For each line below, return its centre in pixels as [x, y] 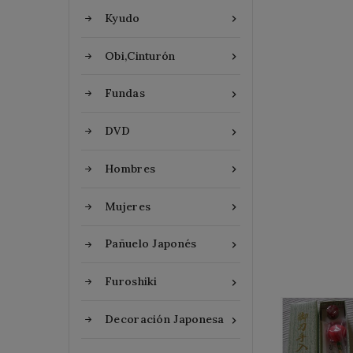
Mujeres [128, 206]
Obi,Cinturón [140, 56]
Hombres [130, 168]
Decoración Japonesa [165, 320]
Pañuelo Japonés [151, 244]
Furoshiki [131, 282]
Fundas [125, 93]
